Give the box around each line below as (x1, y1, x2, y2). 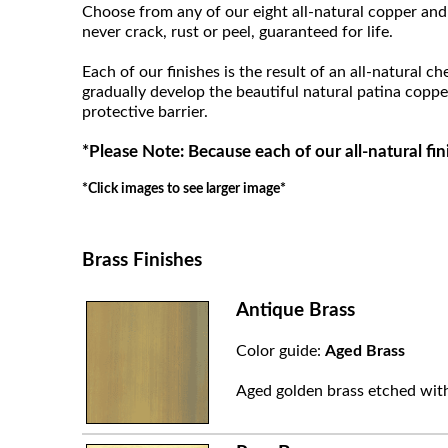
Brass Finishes (82, 250, 202, 270)
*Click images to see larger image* (82, 180, 286, 196)
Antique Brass (235, 300, 355, 320)
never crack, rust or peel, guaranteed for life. (82, 23, 393, 40)
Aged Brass (324, 342, 405, 359)
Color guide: (235, 342, 325, 359)
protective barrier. (82, 103, 208, 120)
